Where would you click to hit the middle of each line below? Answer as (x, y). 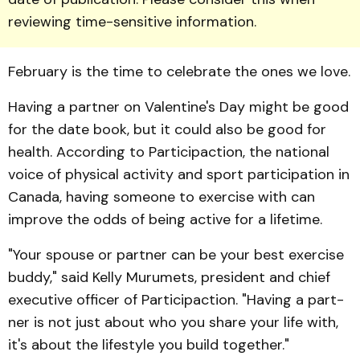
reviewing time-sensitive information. (132, 22)
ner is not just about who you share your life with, (173, 322)
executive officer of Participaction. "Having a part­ (176, 300)
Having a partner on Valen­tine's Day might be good (178, 107)
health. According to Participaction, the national (169, 152)
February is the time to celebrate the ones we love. (179, 72)
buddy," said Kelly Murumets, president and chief (169, 277)
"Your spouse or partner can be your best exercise (176, 255)
